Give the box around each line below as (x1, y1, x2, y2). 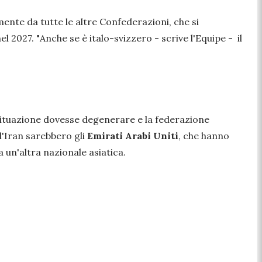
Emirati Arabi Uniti (87, 130, 178, 142)
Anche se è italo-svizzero (40, 32, 154, 44)
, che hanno (178, 130, 229, 142)
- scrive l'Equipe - (154, 32, 237, 44)
